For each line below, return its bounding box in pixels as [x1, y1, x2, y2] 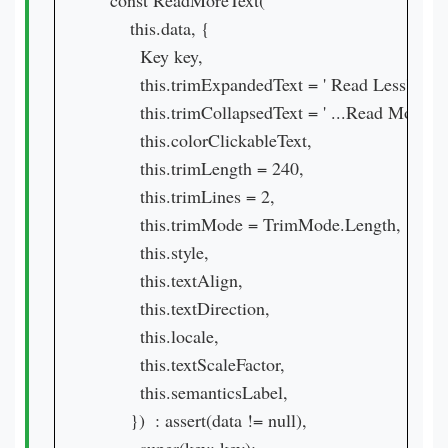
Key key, [100, 44, 203, 68]
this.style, [100, 240, 209, 264]
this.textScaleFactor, [100, 352, 285, 376]
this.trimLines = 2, [100, 184, 275, 208]
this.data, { [100, 16, 210, 40]
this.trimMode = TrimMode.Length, [100, 212, 401, 236]
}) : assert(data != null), [100, 408, 307, 432]
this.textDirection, [100, 296, 270, 320]
